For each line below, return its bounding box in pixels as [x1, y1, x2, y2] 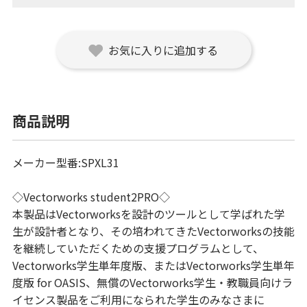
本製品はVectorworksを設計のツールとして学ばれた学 [12, 206, 285, 223]
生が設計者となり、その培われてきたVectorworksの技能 [12, 223, 295, 240]
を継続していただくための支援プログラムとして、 [12, 240, 264, 257]
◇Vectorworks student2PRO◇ [12, 188, 170, 206]
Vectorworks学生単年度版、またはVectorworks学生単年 [12, 257, 295, 274]
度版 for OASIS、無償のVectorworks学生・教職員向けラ [12, 274, 293, 291]
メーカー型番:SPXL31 [12, 154, 119, 171]
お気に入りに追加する [108, 42, 218, 59]
